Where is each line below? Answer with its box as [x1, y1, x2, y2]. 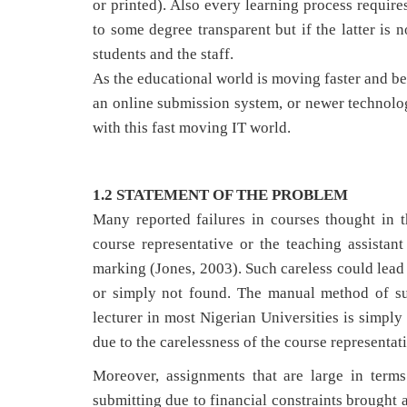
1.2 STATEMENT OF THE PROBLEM [93, 186, 348, 203]
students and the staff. [93, 45, 233, 63]
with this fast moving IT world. [93, 119, 291, 136]
